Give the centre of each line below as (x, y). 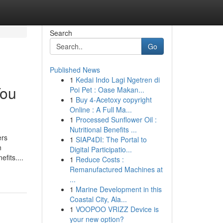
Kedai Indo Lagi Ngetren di (117, 80)
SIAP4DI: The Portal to (111, 139)
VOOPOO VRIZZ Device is (117, 209)
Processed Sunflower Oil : (116, 119)
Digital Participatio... (101, 149)
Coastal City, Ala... (98, 199)
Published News (75, 70)
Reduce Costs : (100, 159)
